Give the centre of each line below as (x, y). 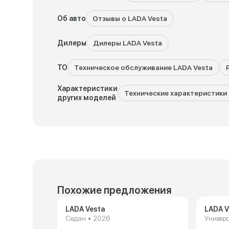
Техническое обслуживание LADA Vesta (143, 67)
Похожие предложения (114, 190)
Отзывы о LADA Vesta (130, 18)
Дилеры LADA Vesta (128, 43)
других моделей (87, 98)
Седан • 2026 (88, 218)
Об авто (72, 18)
